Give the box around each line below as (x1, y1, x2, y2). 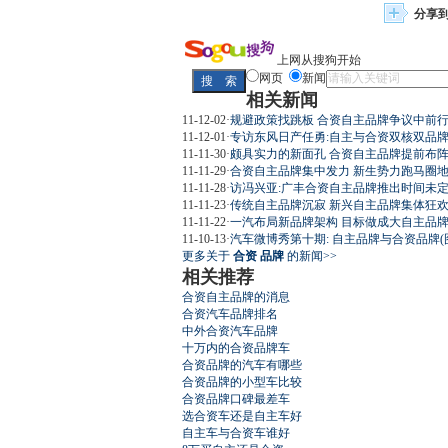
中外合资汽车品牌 (182, 323, 278, 338)
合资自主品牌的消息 (182, 289, 290, 304)
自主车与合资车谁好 (182, 425, 290, 440)
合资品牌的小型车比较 (182, 374, 302, 389)
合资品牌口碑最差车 (182, 391, 290, 406)
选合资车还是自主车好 (182, 408, 302, 423)
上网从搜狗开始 (277, 53, 361, 67)
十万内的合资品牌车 (182, 340, 290, 355)
